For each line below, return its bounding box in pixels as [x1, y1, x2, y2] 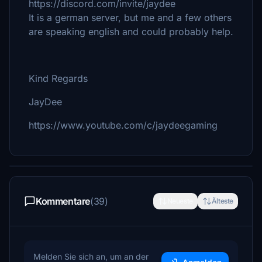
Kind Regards [29, 73, 88, 84]
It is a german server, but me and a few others [29, 12, 232, 23]
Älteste [211, 196, 233, 205]
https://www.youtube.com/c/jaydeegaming [29, 119, 218, 131]
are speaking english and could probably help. [29, 26, 233, 37]
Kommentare [36, 195, 90, 207]
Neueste [167, 196, 193, 205]
